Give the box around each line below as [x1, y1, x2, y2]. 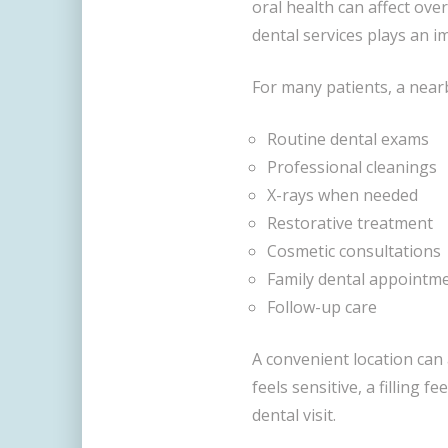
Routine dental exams [267, 128, 429, 151]
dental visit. [252, 404, 336, 427]
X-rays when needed [267, 184, 418, 207]
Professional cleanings [267, 156, 437, 179]
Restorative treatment [267, 212, 433, 235]
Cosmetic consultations [267, 240, 441, 263]
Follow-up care [267, 296, 377, 319]
